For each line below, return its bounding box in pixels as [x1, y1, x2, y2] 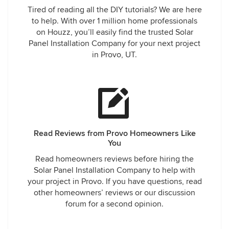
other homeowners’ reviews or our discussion [34, 188, 195, 198]
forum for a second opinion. [65, 199, 164, 209]
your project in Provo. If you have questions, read [27, 176, 202, 187]
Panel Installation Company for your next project [29, 38, 200, 49]
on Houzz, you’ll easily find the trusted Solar [36, 27, 193, 37]
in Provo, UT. [92, 50, 137, 60]
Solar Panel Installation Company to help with [34, 165, 195, 175]
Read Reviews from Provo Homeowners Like [33, 128, 196, 139]
